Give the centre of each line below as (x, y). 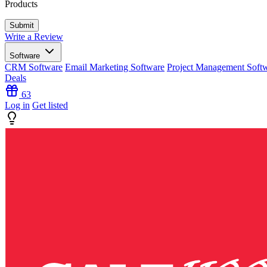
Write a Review (34, 37)
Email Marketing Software (115, 67)
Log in (17, 105)
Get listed (50, 105)
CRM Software (34, 67)
